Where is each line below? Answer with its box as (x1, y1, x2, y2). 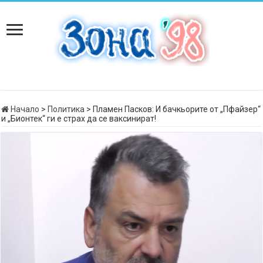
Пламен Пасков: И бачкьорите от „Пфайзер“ (93, 104, 261, 114)
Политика (48, 104, 85, 114)
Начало (9, 104, 40, 114)
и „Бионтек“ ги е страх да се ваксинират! (1, 114, 157, 123)
